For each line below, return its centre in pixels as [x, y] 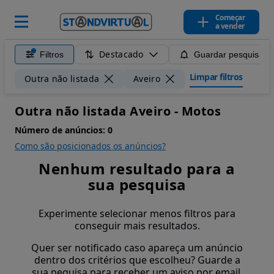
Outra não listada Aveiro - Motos [118, 111]
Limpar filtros [216, 76]
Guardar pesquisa [228, 54]
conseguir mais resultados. [137, 226]
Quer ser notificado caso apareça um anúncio [137, 248]
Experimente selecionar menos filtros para [137, 213]
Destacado [121, 54]
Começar [230, 17]
